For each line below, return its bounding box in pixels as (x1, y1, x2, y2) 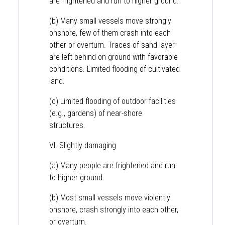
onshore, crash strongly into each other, (49, 204, 178, 214)
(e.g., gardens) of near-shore (49, 108, 142, 118)
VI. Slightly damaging (49, 140, 118, 150)
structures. (49, 120, 87, 130)
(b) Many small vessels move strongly (49, 16, 171, 26)
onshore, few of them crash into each (49, 28, 171, 38)
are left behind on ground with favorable (49, 52, 178, 62)
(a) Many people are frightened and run (49, 160, 175, 170)
